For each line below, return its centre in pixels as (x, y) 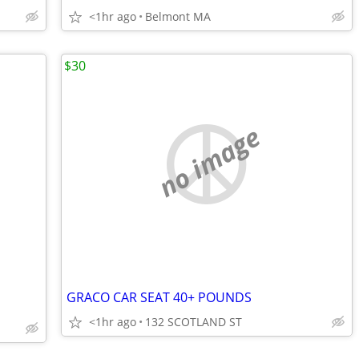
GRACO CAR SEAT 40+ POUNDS (159, 297)
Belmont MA (178, 16)
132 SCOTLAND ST (194, 322)
